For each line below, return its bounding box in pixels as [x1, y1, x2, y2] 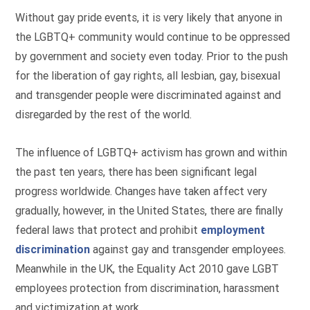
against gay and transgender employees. [90, 242, 286, 256]
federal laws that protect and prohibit [15, 223, 201, 237]
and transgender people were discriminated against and [15, 89, 282, 102]
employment [201, 223, 266, 237]
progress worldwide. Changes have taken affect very [15, 184, 268, 198]
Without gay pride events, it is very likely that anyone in [15, 11, 283, 25]
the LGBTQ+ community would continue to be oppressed [15, 30, 291, 44]
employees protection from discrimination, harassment [15, 281, 280, 295]
